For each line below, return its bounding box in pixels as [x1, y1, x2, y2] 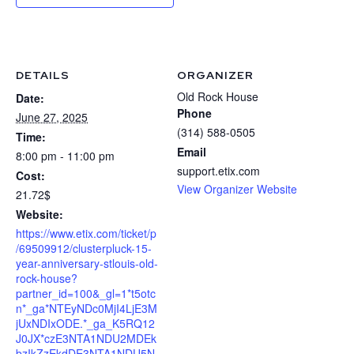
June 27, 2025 [16, 109, 88, 126]
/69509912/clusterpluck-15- [16, 240, 152, 257]
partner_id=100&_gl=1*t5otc [16, 285, 156, 302]
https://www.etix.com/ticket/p [16, 225, 156, 242]
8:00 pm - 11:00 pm [16, 148, 115, 164]
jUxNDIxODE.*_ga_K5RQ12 [16, 315, 155, 332]
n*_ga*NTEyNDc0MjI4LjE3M [16, 300, 157, 317]
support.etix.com [177, 163, 260, 179]
